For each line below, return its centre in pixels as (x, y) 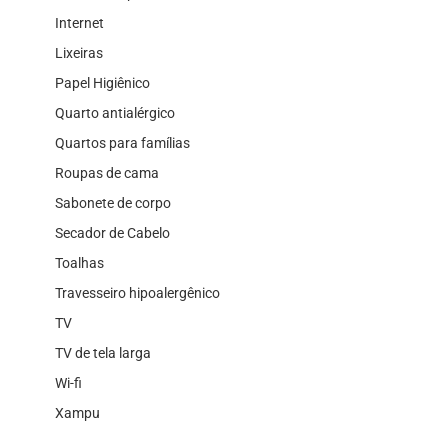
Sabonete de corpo (113, 202)
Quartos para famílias (122, 142)
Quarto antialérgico (115, 112)
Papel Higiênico (102, 82)
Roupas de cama (107, 172)
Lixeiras (79, 52)
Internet (79, 22)
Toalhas (79, 262)
